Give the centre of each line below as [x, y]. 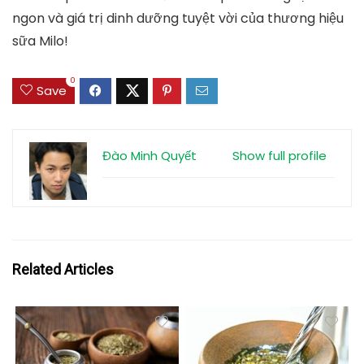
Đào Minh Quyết [149, 156]
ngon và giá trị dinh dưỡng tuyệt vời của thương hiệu [178, 18]
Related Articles [63, 270]
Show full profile [279, 156]
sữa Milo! [40, 41]
